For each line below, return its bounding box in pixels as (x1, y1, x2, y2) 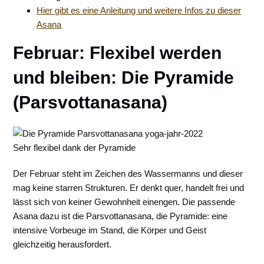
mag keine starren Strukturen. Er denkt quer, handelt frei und (13, 183, 245, 193)
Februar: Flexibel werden (13, 43, 222, 62)
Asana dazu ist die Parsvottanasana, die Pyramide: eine (13, 211, 228, 221)
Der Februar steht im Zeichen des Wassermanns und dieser (13, 169, 243, 179)
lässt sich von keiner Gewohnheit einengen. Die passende (13, 197, 236, 207)
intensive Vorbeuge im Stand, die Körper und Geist (13, 225, 207, 235)
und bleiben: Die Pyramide (13, 68, 235, 87)
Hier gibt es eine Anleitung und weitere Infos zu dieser (37, 5, 242, 15)
